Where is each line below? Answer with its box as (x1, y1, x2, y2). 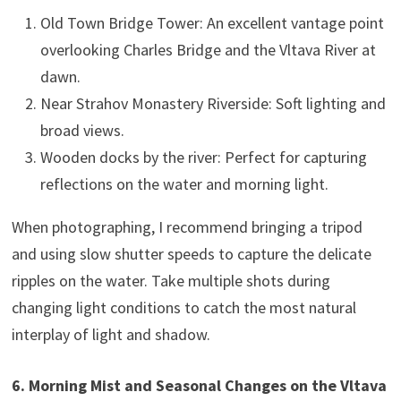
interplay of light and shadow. (11, 324, 210, 346)
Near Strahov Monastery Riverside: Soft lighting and (39, 93, 386, 115)
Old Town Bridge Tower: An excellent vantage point (39, 13, 384, 34)
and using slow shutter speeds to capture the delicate (11, 243, 371, 265)
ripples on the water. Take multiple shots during (11, 270, 330, 292)
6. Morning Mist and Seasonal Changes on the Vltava (11, 375, 387, 397)
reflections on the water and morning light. (39, 174, 328, 195)
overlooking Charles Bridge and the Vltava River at (39, 39, 376, 61)
